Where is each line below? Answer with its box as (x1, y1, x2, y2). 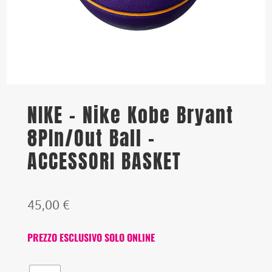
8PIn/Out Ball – (27, 123, 156, 154)
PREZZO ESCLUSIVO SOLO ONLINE (27, 230, 155, 245)
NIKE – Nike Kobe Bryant (27, 100, 234, 131)
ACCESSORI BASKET (27, 146, 182, 177)
